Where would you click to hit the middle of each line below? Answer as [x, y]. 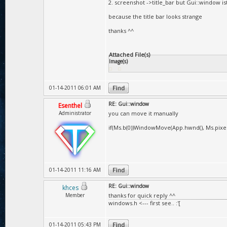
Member [75, 195]
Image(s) [118, 61]
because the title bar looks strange [155, 16]
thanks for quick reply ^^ [142, 195]
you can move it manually [143, 113]
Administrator [75, 113]
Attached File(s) [129, 54]
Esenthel [70, 106]
